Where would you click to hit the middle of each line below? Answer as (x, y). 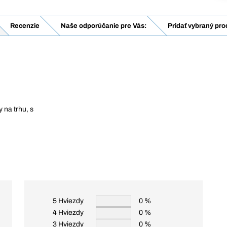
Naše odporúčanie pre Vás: (103, 26)
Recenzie (25, 26)
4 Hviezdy (68, 213)
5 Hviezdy (68, 201)
